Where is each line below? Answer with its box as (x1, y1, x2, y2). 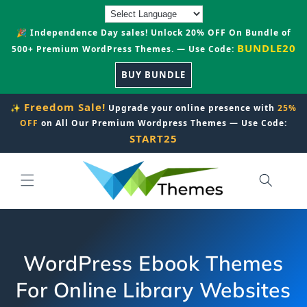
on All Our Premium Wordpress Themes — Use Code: (38, 117, 287, 129)
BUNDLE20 (236, 41, 296, 55)
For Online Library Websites (16, 276, 291, 303)
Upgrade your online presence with (106, 102, 278, 114)
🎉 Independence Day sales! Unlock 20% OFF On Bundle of (16, 27, 291, 38)
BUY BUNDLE (121, 69, 186, 81)
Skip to (20, 2, 58, 16)
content (20, 14, 60, 28)
